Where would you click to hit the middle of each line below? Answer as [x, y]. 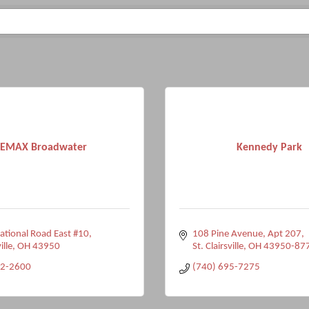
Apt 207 [284, 234]
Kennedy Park [269, 147]
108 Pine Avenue [227, 234]
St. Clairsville [218, 247]
